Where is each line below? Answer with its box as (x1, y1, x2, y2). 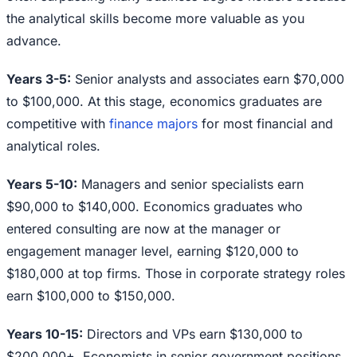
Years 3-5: (6, 71, 71, 88)
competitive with (6, 116, 109, 132)
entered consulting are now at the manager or (6, 221, 280, 237)
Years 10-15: (6, 326, 83, 343)
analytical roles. (6, 138, 100, 155)
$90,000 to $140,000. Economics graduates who (6, 198, 303, 215)
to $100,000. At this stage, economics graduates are (6, 93, 322, 110)
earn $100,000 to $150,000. (6, 288, 175, 304)
